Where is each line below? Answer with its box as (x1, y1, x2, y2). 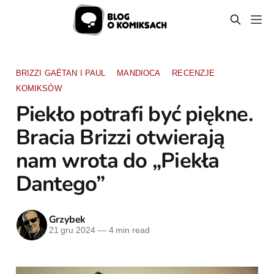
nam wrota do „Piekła (15, 146, 220, 175)
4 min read (106, 226, 150, 235)
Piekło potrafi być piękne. (15, 99, 253, 128)
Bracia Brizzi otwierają (15, 122, 225, 152)
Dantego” (15, 169, 105, 198)
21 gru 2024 (48, 226, 95, 235)
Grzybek (48, 213, 86, 227)
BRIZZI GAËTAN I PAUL (15, 68, 106, 78)
